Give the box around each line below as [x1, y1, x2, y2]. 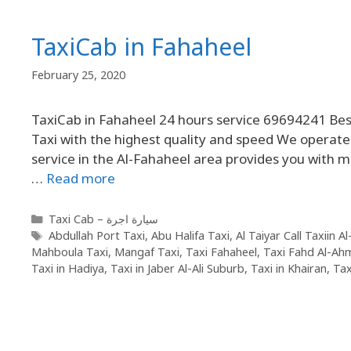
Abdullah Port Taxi [48, 228, 145, 244]
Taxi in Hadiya [31, 261, 104, 277]
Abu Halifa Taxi [150, 228, 230, 244]
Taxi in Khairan [251, 261, 327, 277]
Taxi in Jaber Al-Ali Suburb [110, 261, 244, 277]
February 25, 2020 [31, 67, 125, 83]
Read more [46, 169, 115, 188]
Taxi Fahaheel [186, 244, 257, 260]
